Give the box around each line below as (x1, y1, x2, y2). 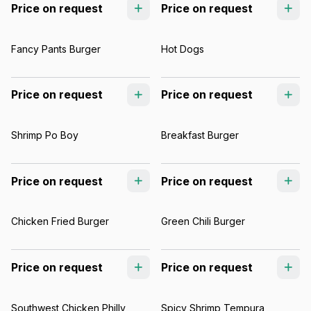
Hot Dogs (161, 42, 204, 55)
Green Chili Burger (161, 215, 245, 228)
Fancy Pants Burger (11, 42, 101, 55)
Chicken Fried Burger (11, 215, 109, 228)
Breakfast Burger (161, 128, 239, 141)
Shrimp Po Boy (11, 128, 78, 141)
